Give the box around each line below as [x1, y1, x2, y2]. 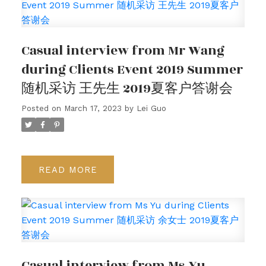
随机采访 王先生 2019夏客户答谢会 [21, 79, 233, 99]
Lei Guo [136, 104, 166, 113]
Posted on [21, 104, 64, 113]
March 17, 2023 [64, 104, 122, 113]
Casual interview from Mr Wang [21, 41, 224, 61]
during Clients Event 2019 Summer [21, 60, 243, 80]
